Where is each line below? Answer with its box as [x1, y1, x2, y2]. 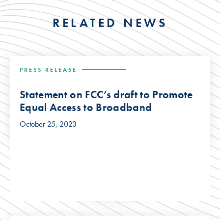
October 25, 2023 [20, 118, 77, 129]
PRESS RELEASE [20, 65, 77, 74]
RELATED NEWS [53, 14, 167, 31]
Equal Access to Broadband [20, 100, 152, 114]
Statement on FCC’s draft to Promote [20, 87, 193, 102]
